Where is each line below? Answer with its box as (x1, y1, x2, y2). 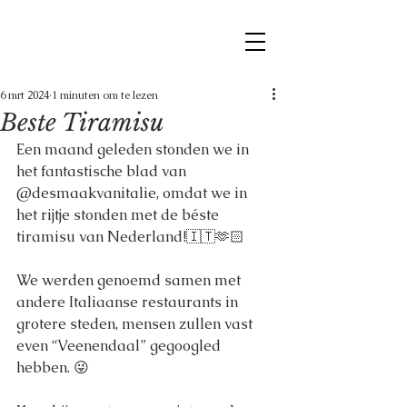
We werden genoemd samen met (16, 271, 244, 290)
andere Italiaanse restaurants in (16, 293, 242, 312)
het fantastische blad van (16, 162, 190, 181)
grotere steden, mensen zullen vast (16, 314, 256, 333)
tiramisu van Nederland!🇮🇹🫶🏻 (16, 227, 244, 246)
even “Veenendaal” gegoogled (16, 336, 224, 355)
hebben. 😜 (16, 358, 93, 377)
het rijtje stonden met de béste (16, 205, 223, 224)
